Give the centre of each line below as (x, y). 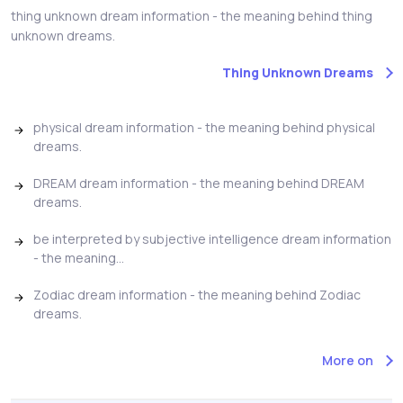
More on (348, 360)
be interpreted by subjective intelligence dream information (212, 238)
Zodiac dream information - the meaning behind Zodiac (197, 294)
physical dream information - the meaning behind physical (204, 127)
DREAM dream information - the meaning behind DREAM (199, 183)
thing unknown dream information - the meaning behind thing (192, 15)
